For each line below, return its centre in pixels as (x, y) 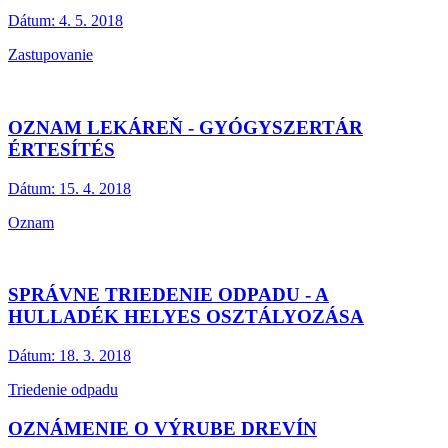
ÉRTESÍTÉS (61, 149)
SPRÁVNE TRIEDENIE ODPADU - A (168, 295)
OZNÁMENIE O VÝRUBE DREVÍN (162, 428)
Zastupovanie (50, 55)
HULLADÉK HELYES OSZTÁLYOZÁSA (186, 317)
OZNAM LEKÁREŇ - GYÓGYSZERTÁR (185, 127)
